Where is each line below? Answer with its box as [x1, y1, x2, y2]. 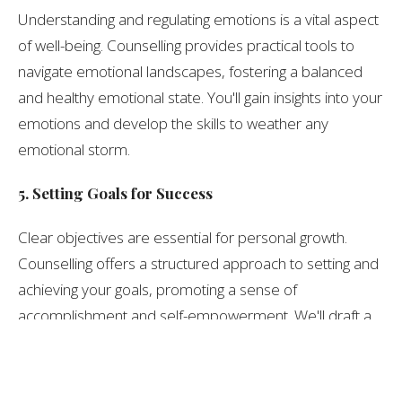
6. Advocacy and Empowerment [18, 375, 239, 396]
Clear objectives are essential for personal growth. [18, 227, 347, 249]
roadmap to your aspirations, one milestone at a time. [18, 331, 371, 353]
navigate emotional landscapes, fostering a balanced [18, 61, 363, 83]
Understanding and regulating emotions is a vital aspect [18, 9, 379, 31]
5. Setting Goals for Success [18, 183, 213, 204]
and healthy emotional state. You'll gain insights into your [18, 87, 382, 109]
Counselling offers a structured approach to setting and [18, 253, 379, 275]
